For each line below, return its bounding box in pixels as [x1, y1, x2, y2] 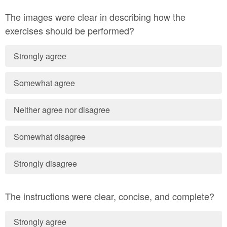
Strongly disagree [14, 158, 78, 169]
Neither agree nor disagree [14, 104, 110, 116]
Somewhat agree [14, 77, 75, 89]
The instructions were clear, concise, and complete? [5, 190, 214, 203]
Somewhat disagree [14, 131, 86, 142]
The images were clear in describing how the [5, 10, 185, 23]
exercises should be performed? [5, 24, 137, 37]
